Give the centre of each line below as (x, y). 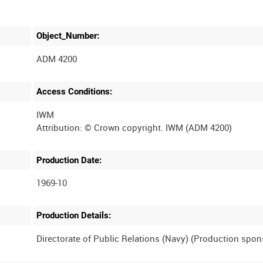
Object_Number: (68, 36)
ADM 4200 (57, 59)
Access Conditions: (75, 91)
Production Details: (74, 216)
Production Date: (69, 160)
